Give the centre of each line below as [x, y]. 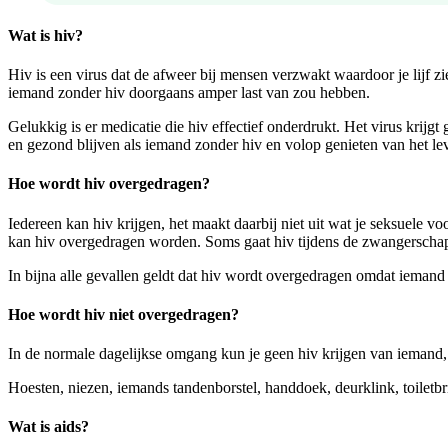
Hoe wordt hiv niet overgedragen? [123, 314]
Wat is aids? [48, 427]
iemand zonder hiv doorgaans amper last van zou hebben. [191, 92]
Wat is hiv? [45, 35]
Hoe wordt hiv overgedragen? [109, 184]
